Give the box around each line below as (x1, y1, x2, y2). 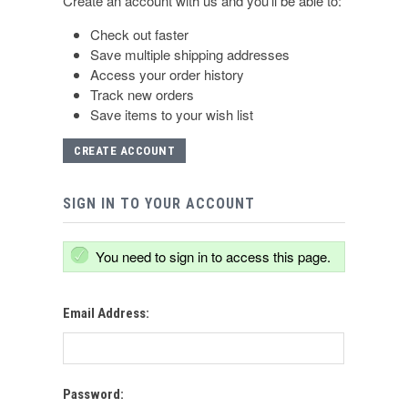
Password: (63, 385, 124, 403)
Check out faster (90, 24, 189, 44)
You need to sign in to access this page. (96, 246, 331, 266)
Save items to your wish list (90, 104, 253, 124)
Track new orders (90, 84, 194, 104)
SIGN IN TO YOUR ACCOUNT (63, 194, 255, 212)
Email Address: (63, 304, 149, 321)
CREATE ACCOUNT (74, 143, 175, 158)
